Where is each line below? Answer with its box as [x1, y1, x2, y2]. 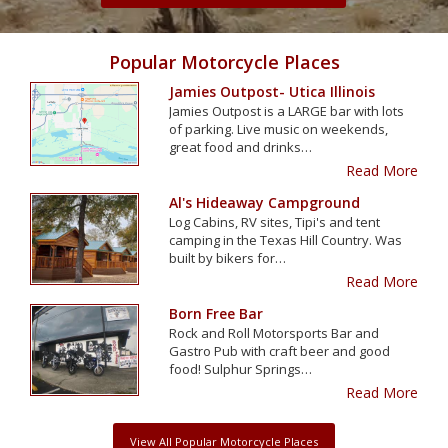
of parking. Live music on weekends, [169, 119, 389, 138]
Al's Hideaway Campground [169, 192, 361, 212]
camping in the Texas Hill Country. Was [169, 230, 403, 249]
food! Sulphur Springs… [169, 359, 313, 378]
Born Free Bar [169, 303, 264, 323]
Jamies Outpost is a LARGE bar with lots [169, 101, 405, 120]
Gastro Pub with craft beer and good [169, 341, 391, 360]
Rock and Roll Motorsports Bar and [169, 323, 380, 342]
